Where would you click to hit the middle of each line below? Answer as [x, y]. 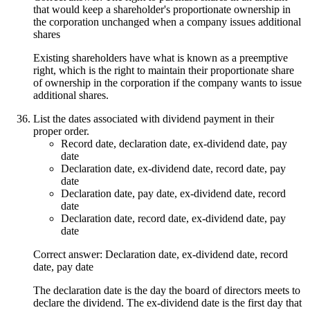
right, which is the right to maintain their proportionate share [164, 70]
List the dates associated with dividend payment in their [154, 118]
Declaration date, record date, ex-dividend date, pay [173, 218]
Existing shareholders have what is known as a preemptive [161, 57]
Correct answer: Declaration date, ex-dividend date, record [161, 254]
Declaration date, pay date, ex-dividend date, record [173, 193]
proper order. [61, 131]
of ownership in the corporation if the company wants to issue [167, 82]
